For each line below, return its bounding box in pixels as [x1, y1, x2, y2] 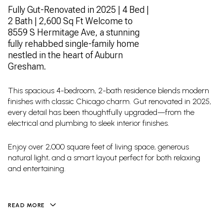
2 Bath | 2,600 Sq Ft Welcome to [8, 16, 133, 26]
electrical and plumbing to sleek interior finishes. [8, 118, 169, 128]
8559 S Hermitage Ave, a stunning [8, 27, 140, 37]
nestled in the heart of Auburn [8, 50, 123, 60]
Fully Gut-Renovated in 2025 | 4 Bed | [8, 4, 149, 15]
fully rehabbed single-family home [8, 38, 139, 49]
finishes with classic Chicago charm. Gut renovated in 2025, [8, 96, 211, 106]
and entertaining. [8, 164, 66, 174]
